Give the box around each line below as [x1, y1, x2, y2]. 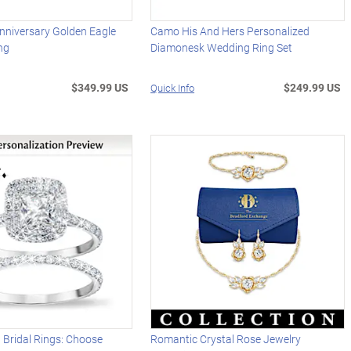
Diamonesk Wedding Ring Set [150, 40, 293, 56]
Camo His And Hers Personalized [150, 24, 310, 39]
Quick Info [150, 81, 195, 96]
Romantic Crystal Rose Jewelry [150, 331, 302, 347]
